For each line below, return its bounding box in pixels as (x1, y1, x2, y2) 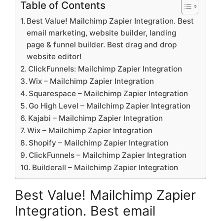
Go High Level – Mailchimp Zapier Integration (29, 101, 191, 110)
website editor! (27, 51, 82, 61)
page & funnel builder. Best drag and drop (27, 39, 177, 49)
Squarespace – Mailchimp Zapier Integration (29, 88, 188, 98)
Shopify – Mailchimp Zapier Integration (29, 138, 169, 147)
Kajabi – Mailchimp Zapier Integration (28, 113, 163, 123)
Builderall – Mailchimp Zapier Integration (32, 162, 179, 172)
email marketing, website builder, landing (27, 28, 177, 37)
